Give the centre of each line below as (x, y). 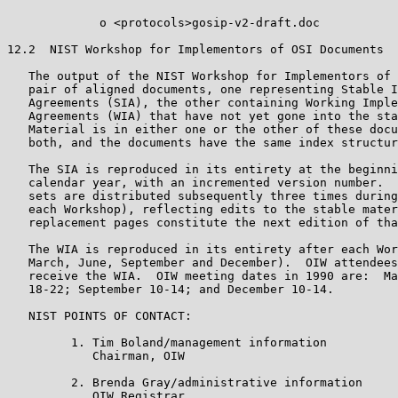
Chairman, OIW (96, 355)
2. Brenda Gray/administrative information (185, 382)
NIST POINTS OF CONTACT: (99, 315)
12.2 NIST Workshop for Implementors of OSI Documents (195, 49)
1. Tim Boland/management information (167, 342)
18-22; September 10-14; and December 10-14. (171, 289)
